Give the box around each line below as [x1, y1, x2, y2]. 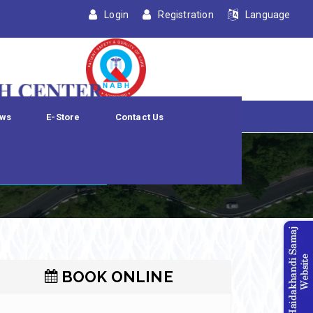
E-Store [46, 112, 80, 123]
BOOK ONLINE [57, 268, 173, 286]
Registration [158, 9, 214, 20]
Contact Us [115, 112, 164, 123]
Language [245, 9, 291, 20]
